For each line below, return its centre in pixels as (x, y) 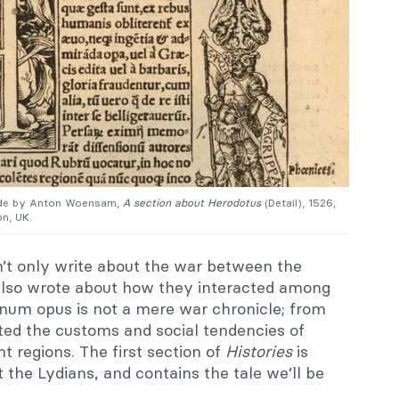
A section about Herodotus (194, 203)
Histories (259, 352)
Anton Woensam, (76, 203)
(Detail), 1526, (300, 203)
